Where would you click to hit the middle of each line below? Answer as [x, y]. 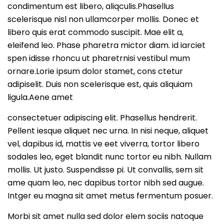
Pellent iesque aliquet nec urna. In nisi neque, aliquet [108, 131]
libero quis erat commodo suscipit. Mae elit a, [95, 32]
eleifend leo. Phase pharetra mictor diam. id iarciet [106, 45]
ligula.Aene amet [40, 97]
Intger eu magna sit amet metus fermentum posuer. [110, 196]
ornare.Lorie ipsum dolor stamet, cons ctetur [95, 71]
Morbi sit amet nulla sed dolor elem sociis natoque [105, 216]
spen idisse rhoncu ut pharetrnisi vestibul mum [99, 58]
